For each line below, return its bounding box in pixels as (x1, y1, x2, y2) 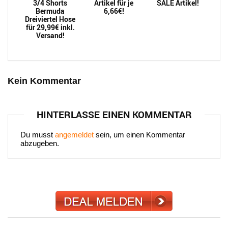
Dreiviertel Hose (25, 14, 76, 24)
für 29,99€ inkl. (25, 22, 75, 32)
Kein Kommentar (8, 76, 81, 86)
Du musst (20, 130, 55, 139)
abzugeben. (20, 139, 59, 148)
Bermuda (36, 6, 65, 16)
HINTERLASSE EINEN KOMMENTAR (36, 108, 192, 121)
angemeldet (55, 130, 94, 139)
